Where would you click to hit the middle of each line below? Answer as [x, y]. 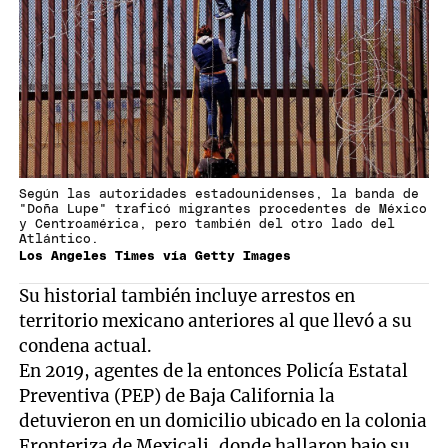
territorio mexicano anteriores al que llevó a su [216, 320]
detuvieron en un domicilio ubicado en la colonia [223, 420]
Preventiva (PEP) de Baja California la [177, 395]
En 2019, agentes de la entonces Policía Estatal [214, 370]
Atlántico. [59, 239]
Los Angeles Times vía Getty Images [155, 256]
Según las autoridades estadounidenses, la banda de [219, 194]
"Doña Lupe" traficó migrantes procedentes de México [223, 209]
